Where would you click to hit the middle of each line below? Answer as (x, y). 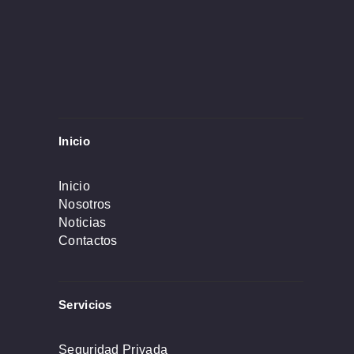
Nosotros (85, 205)
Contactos (88, 241)
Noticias (83, 223)
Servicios (85, 305)
